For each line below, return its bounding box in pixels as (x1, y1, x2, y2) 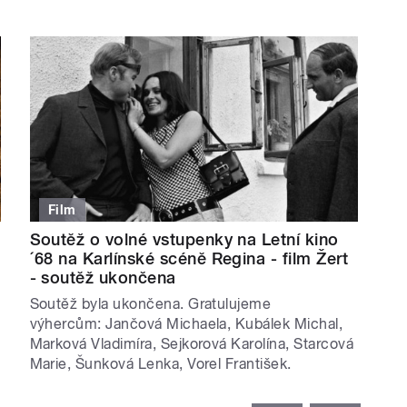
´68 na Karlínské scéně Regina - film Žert (29, 248, 349, 268)
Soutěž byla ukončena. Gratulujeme (29, 294, 272, 313)
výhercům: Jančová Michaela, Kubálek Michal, (29, 314, 343, 333)
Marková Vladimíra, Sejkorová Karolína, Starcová (29, 334, 354, 352)
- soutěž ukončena (29, 267, 176, 287)
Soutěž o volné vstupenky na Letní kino (29, 229, 339, 249)
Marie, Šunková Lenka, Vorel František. (29, 354, 292, 372)
